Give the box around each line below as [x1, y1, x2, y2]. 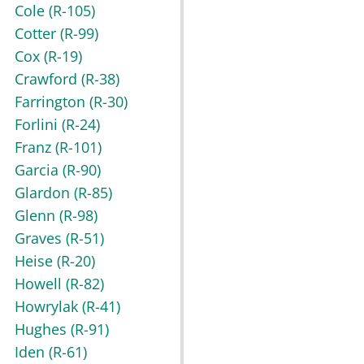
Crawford [15, 69, 81, 89]
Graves [15, 228, 66, 249]
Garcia [15, 160, 63, 180]
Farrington [15, 92, 89, 112]
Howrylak [15, 297, 82, 317]
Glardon [15, 183, 74, 203]
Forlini [15, 115, 62, 135]
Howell [15, 274, 66, 294]
